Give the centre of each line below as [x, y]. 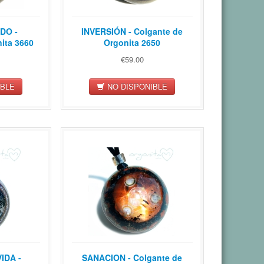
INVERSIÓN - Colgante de [132, 32]
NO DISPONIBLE [136, 86]
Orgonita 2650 [132, 43]
